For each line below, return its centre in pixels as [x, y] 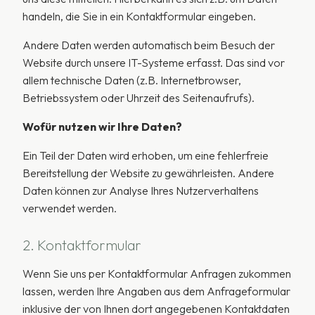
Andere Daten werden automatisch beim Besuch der [149, 45]
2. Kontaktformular [82, 245]
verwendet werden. [70, 208]
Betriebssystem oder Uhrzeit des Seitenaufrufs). [139, 98]
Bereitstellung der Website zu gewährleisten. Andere [148, 173]
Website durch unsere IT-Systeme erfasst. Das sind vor [154, 63]
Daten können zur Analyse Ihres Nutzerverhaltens [141, 191]
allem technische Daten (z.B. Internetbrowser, [132, 80]
